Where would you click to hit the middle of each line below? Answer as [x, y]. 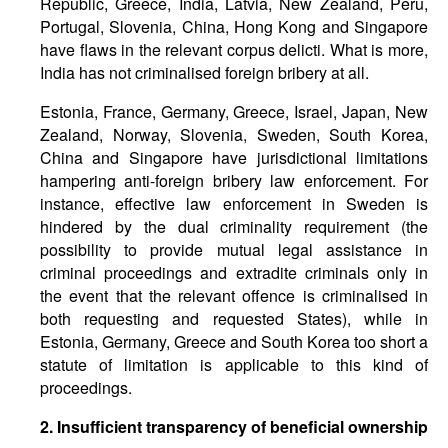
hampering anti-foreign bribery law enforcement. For [234, 180]
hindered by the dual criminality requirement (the [234, 226]
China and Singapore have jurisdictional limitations [234, 157]
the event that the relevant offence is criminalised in [234, 295]
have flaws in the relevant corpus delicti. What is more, [234, 49]
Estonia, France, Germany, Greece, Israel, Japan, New [234, 111]
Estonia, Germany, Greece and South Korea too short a [234, 341]
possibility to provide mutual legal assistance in [234, 249]
